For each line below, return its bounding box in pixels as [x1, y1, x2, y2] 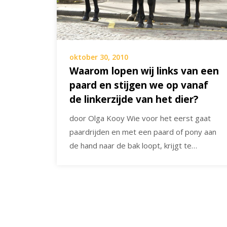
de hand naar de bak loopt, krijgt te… [69, 140, 197, 151]
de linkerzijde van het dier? [69, 93, 198, 106]
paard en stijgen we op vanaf [69, 79, 208, 92]
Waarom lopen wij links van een [69, 64, 219, 78]
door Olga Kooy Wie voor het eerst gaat [69, 113, 211, 124]
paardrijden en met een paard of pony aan [69, 127, 216, 137]
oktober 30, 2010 [69, 52, 128, 62]
